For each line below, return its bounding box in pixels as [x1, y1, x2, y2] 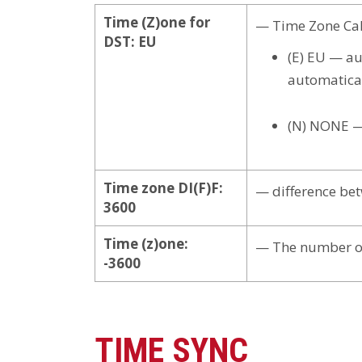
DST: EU [103, 32, 156, 51]
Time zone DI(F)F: [103, 178, 223, 197]
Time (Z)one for [103, 12, 210, 32]
